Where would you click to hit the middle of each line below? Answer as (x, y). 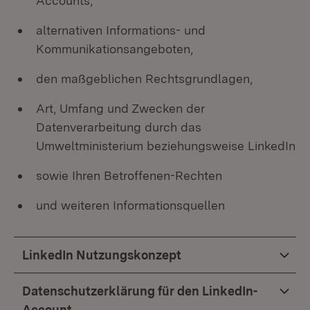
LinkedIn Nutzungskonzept (102, 255)
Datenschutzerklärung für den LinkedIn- (140, 291)
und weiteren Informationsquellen (130, 205)
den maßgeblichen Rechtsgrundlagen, (144, 79)
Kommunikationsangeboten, (115, 49)
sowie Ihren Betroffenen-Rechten (129, 175)
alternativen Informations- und (121, 30)
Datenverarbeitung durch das (119, 127)
